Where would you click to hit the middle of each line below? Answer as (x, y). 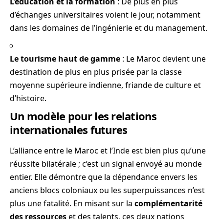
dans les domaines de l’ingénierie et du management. (109, 28)
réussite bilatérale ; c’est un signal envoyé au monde (106, 164)
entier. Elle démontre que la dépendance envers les (104, 177)
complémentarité (168, 203)
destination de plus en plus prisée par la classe (96, 72)
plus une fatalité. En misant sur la (72, 203)
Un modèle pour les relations (83, 116)
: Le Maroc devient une (163, 58)
